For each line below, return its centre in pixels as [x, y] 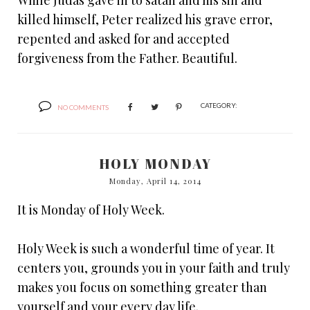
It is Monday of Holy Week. [91, 210]
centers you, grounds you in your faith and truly [154, 268]
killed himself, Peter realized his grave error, [145, 20]
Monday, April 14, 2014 [155, 181]
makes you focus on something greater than [142, 288]
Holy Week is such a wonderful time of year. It [146, 249]
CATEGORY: [219, 106]
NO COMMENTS [83, 108]
